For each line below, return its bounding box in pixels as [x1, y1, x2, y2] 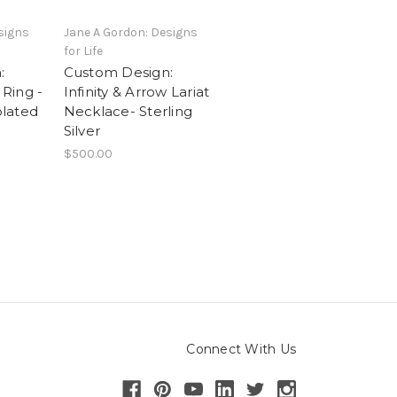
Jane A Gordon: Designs [63, 25, 198, 41]
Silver [63, 122, 100, 140]
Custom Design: [63, 64, 173, 82]
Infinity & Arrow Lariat [63, 83, 210, 101]
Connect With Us [186, 341, 296, 358]
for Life [63, 43, 103, 59]
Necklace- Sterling [63, 103, 192, 121]
